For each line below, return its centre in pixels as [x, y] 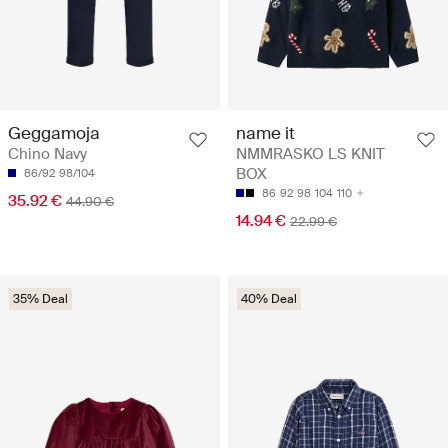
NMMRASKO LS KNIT [310, 154]
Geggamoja [54, 133]
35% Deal [40, 299]
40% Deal [269, 299]
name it [265, 133]
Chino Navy [47, 154]
